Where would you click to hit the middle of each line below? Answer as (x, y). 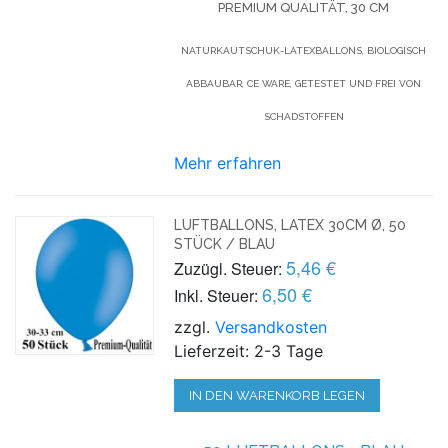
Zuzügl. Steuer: (228, 268)
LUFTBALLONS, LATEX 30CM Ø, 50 (290, 224)
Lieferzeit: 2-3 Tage (249, 350)
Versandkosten (271, 326)
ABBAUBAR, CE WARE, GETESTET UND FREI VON (304, 83)
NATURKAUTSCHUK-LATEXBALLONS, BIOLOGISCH (304, 50)
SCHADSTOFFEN (303, 116)
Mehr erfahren (228, 162)
